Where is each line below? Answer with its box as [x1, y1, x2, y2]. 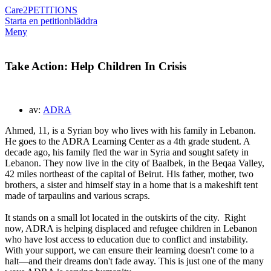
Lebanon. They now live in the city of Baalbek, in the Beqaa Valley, [5, 158, 264, 169]
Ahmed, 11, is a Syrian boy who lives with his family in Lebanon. [5, 125, 256, 136]
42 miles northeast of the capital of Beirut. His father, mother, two [5, 169, 253, 180]
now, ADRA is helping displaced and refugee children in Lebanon [5, 223, 257, 234]
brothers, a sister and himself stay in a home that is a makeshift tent [5, 180, 258, 191]
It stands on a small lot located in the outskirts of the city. [5, 212, 224, 223]
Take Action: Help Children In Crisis [5, 59, 186, 73]
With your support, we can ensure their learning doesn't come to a [5, 245, 254, 256]
